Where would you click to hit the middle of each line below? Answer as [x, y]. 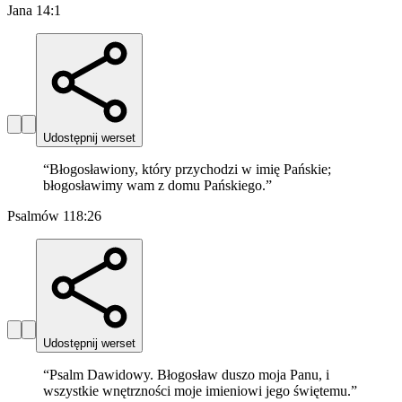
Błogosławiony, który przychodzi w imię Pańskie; [190, 170]
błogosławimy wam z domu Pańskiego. [154, 186]
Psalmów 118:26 [54, 216]
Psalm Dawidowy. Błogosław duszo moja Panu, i [189, 375]
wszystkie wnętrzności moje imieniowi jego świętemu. [197, 391]
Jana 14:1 [34, 11]
